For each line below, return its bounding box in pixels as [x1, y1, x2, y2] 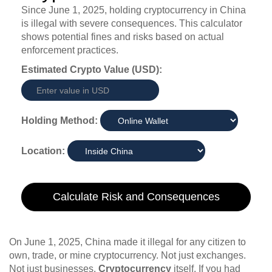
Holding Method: [21, 115, 98, 126]
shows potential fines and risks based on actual [21, 32, 224, 42]
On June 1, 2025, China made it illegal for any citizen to [9, 237, 246, 248]
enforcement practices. [21, 45, 118, 56]
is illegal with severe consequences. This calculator [21, 18, 242, 29]
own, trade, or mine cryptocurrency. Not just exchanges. [9, 250, 246, 261]
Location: [21, 145, 65, 156]
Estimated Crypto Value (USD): [21, 64, 162, 75]
